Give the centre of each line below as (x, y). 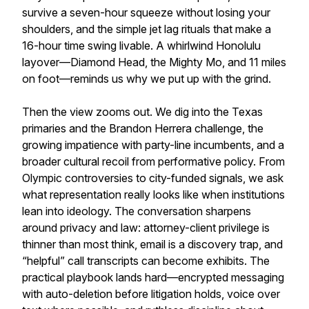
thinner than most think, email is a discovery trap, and (152, 244)
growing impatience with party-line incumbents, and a (153, 145)
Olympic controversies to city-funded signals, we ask (153, 178)
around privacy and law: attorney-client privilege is (146, 228)
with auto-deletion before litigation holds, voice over (151, 294)
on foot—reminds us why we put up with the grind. (147, 79)
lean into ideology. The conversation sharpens (137, 211)
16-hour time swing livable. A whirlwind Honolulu (141, 46)
